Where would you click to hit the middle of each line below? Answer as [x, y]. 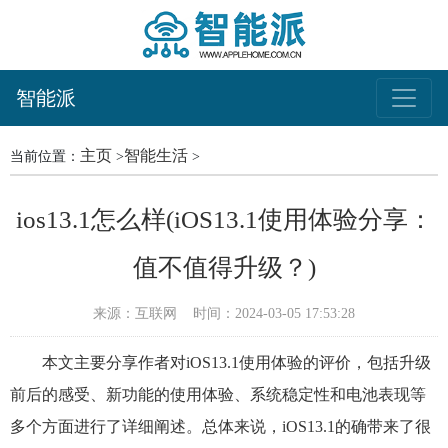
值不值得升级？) [224, 267]
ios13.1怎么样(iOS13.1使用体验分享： [224, 219]
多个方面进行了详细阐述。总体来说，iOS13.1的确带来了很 [220, 426]
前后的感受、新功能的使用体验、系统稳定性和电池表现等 [218, 394]
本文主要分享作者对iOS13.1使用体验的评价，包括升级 [236, 362]
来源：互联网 [135, 313]
